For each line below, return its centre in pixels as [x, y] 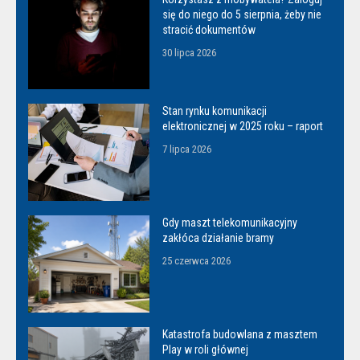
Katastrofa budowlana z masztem [240, 334]
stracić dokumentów [209, 29]
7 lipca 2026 [187, 149]
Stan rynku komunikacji [215, 110]
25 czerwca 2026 [197, 260]
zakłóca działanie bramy [219, 237]
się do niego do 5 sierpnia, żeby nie [242, 14]
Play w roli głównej [206, 349]
